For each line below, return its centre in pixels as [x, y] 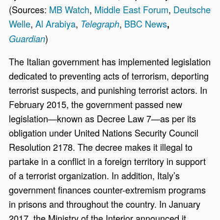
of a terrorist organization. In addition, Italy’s [95, 176]
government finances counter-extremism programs [108, 190]
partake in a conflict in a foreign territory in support [108, 161]
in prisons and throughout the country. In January [105, 204]
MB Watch [69, 10]
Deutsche [192, 10]
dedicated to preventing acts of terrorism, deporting [109, 76]
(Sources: [29, 10]
